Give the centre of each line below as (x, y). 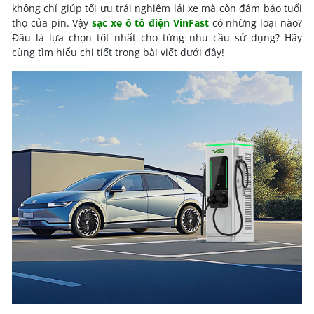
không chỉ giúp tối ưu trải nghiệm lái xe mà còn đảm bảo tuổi (157, 8)
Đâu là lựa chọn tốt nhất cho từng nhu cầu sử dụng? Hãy (157, 37)
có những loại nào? (255, 23)
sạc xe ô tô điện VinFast (150, 23)
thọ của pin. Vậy (52, 23)
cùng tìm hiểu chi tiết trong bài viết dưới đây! (118, 52)
